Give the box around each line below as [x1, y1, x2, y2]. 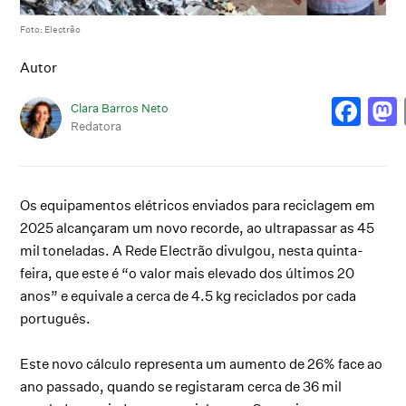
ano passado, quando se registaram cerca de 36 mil [20, 377, 343, 395]
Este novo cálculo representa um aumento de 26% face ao [20, 354, 383, 372]
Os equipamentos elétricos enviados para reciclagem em [20, 196, 376, 214]
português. [20, 309, 92, 327]
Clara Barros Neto [71, 101, 169, 116]
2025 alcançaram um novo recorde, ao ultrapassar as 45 [20, 218, 375, 237]
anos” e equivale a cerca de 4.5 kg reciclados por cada [20, 286, 357, 304]
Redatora [71, 119, 122, 134]
